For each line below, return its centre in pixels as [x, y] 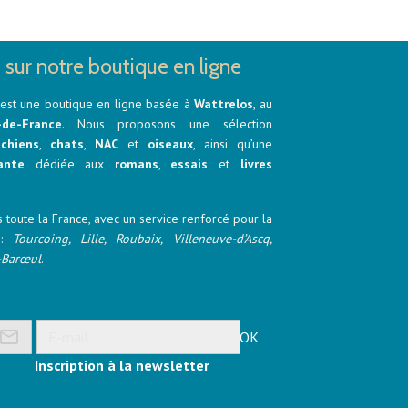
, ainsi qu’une [232, 144]
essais [189, 164]
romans [136, 164]
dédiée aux [70, 164]
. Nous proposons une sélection [167, 124]
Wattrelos [224, 104]
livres [256, 164]
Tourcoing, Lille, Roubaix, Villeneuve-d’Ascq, [143, 239]
